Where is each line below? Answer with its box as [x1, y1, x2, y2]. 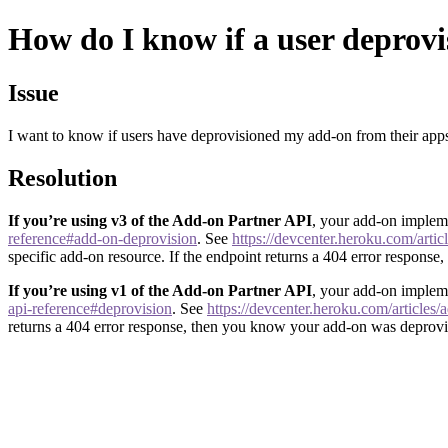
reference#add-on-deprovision [8, 229, 197, 247]
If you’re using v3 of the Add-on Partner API [8, 211, 312, 229]
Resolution [8, 164, 117, 191]
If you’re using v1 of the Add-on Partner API [8, 281, 312, 299]
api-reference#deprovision [8, 299, 172, 317]
